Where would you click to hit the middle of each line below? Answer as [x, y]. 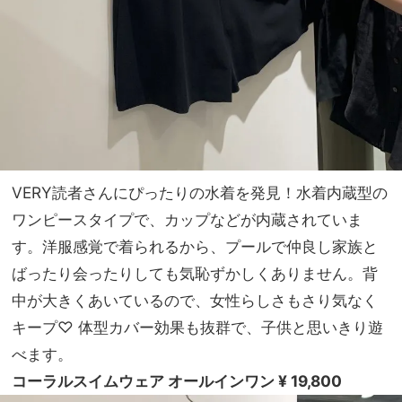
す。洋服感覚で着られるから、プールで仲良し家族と [195, 246]
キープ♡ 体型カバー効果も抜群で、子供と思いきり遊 [197, 327]
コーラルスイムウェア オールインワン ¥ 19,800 [177, 380]
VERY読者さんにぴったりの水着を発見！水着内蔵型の [200, 192]
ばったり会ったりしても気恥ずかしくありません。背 [195, 273]
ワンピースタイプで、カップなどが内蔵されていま [187, 219]
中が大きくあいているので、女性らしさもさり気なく [195, 300]
